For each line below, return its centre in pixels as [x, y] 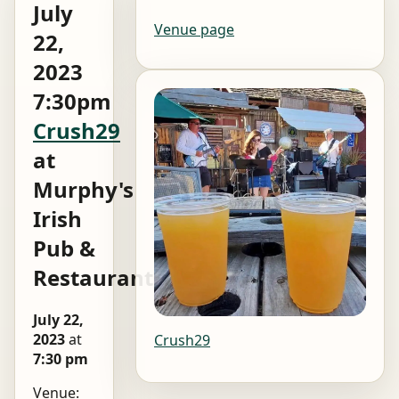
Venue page [194, 29]
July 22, [58, 319]
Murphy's [83, 189]
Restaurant [93, 277]
